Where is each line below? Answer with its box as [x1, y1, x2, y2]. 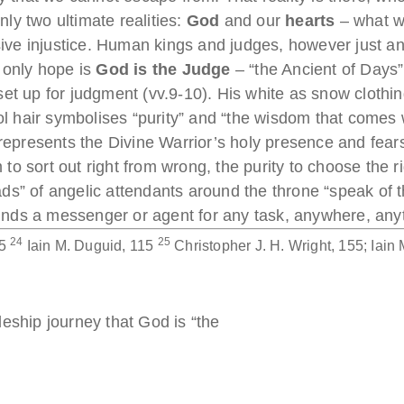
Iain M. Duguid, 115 [23, 237, 158, 253]
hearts [285, 11, 335, 30]
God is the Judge [96, 60, 231, 78]
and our [219, 11, 286, 30]
